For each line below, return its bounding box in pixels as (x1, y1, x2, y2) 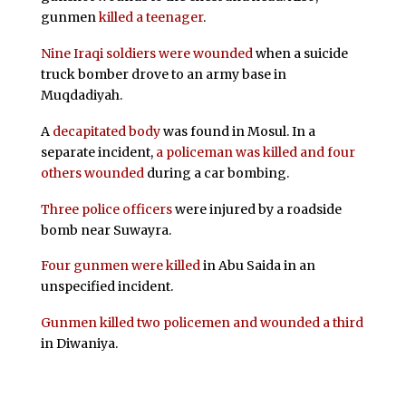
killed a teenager (98, 9, 203, 26)
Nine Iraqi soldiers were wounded (40, 44, 253, 62)
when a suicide (252, 44, 348, 62)
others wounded (40, 164, 144, 181)
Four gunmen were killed (40, 257, 200, 275)
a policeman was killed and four (155, 143, 355, 160)
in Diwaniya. (40, 335, 118, 353)
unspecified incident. (40, 278, 173, 295)
